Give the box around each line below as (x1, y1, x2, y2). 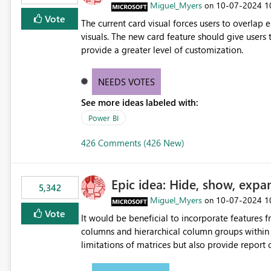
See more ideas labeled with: (80, 96, 198, 109)
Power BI (88, 113, 119, 123)
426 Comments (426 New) (80, 137, 184, 149)
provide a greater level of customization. (80, 44, 243, 56)
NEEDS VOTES (98, 76, 155, 88)
